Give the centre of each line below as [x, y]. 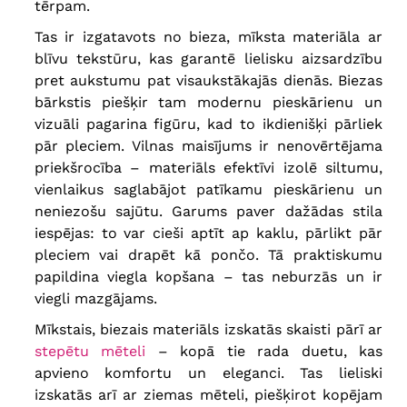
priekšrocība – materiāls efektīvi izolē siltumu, [208, 168]
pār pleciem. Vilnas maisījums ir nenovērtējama [208, 146]
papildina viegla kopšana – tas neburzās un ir [208, 277]
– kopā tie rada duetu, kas [264, 352]
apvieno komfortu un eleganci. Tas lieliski [208, 373]
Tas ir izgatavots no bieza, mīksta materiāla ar [208, 37]
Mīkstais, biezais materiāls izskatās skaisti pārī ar [208, 330]
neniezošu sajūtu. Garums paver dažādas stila [208, 212]
